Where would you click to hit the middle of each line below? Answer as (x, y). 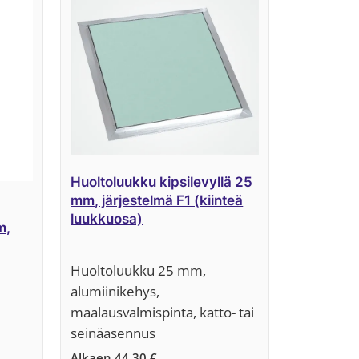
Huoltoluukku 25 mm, (140, 271)
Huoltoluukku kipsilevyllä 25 (162, 182)
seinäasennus (113, 333)
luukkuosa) (107, 219)
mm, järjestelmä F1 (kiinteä (157, 201)
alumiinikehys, (115, 292)
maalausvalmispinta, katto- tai (163, 313)
